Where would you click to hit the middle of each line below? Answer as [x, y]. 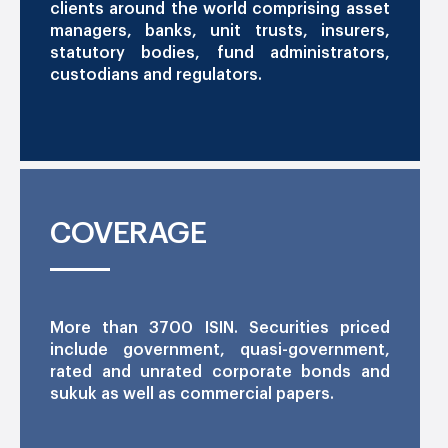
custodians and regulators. [156, 74]
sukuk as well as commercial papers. [192, 393]
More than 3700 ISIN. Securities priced [220, 327]
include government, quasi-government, [220, 349]
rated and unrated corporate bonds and [220, 371]
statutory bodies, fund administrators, [220, 52]
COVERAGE [128, 232]
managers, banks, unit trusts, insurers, [220, 30]
